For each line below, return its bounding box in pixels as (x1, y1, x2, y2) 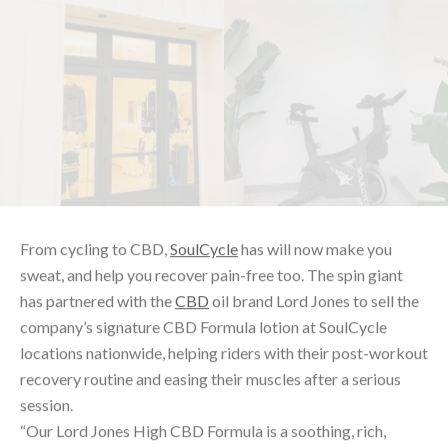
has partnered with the (20, 236, 175, 256)
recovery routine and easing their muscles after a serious (20, 314, 401, 334)
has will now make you (238, 184, 392, 204)
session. (20, 340, 73, 360)
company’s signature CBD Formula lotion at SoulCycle (20, 262, 387, 282)
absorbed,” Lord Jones (20, 418, 174, 438)
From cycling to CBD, (20, 184, 170, 204)
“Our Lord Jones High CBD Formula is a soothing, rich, (20, 366, 386, 386)
